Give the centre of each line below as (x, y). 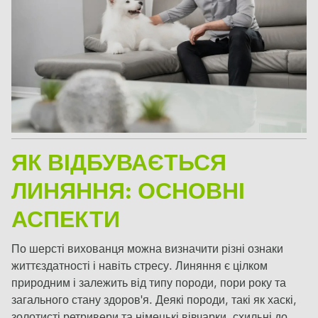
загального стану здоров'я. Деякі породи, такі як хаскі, (154, 301)
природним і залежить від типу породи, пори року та (149, 284)
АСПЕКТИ (66, 221)
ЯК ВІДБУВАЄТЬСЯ (119, 164)
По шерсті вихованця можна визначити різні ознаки (147, 250)
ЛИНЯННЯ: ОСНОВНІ (128, 193)
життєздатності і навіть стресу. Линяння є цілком (139, 267)
